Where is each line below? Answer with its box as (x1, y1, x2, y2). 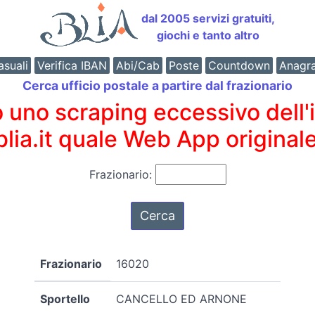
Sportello (40, 291, 90, 306)
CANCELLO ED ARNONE (116, 291, 247, 306)
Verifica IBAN (37, 58, 107, 72)
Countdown (207, 58, 270, 72)
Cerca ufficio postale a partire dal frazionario (22, 78, 292, 93)
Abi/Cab (115, 58, 160, 72)
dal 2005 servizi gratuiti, (141, 11, 275, 25)
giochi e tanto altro (157, 28, 259, 42)
